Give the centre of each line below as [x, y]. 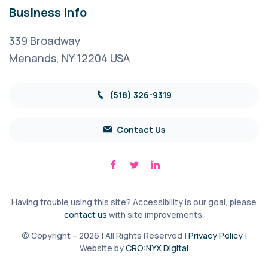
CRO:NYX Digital [157, 248]
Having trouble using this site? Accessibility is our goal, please [134, 202]
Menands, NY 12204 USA [69, 58]
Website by [103, 248]
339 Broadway [45, 40]
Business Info [48, 12]
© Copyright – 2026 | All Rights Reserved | [105, 236]
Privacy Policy [215, 236]
